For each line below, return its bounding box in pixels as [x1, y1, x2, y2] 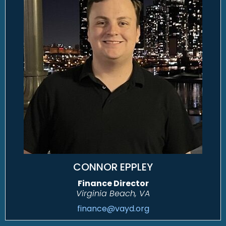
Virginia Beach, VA [76, 188, 150, 200]
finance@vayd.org [77, 203, 149, 215]
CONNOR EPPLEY [73, 160, 153, 175]
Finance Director [77, 178, 149, 190]
